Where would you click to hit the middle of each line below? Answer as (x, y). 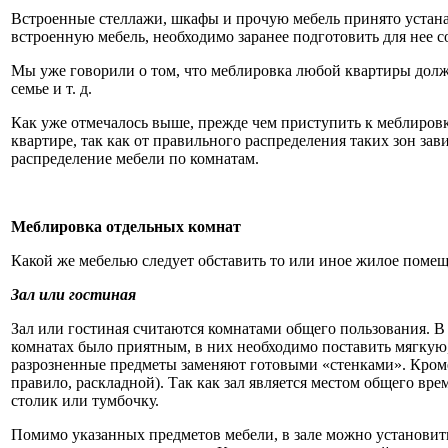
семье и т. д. (51, 88)
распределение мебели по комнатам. (135, 158)
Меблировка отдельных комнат (126, 226)
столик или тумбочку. (85, 400)
